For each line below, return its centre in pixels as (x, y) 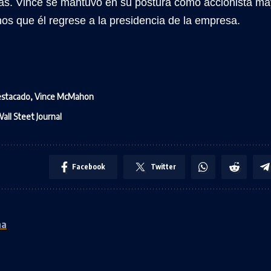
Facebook (89, 166)
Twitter (163, 166)
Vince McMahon (64, 96)
